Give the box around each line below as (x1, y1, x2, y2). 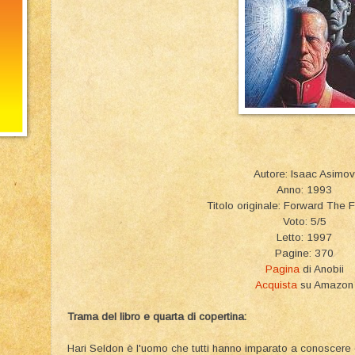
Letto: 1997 (277, 231, 332, 243)
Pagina (265, 262, 300, 275)
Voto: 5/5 (282, 215, 326, 227)
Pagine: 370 (275, 246, 334, 259)
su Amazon (297, 278, 353, 291)
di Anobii (299, 262, 344, 275)
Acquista (255, 278, 297, 291)
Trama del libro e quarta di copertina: (67, 310, 246, 323)
